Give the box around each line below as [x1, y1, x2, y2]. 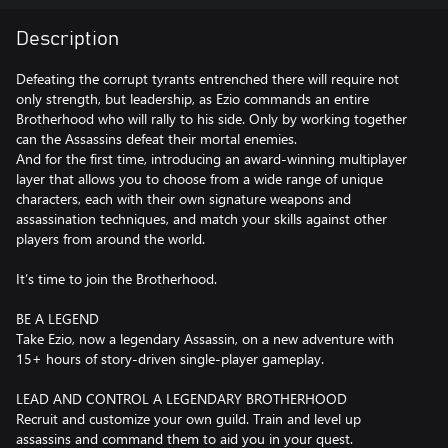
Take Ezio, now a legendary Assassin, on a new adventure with [16, 329, 394, 348]
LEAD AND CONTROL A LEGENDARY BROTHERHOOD [16, 389, 347, 408]
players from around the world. [16, 229, 205, 248]
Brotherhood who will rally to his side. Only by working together [16, 109, 407, 128]
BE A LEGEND [16, 309, 99, 328]
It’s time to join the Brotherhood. [16, 269, 217, 288]
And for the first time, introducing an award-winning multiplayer [16, 149, 407, 168]
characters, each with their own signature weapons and [16, 189, 351, 208]
